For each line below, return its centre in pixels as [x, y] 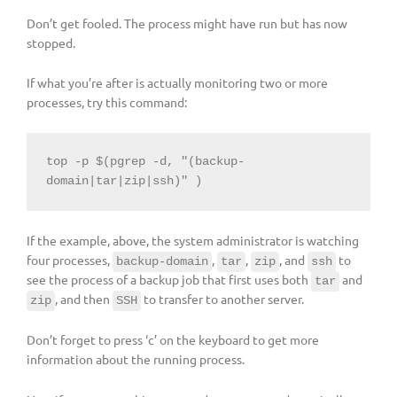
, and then [84, 299]
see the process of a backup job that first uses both [169, 280]
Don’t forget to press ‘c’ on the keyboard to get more [173, 339]
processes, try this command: [107, 102]
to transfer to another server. [222, 299]
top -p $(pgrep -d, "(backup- [145, 162]
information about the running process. [136, 358]
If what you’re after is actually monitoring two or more [177, 83]
